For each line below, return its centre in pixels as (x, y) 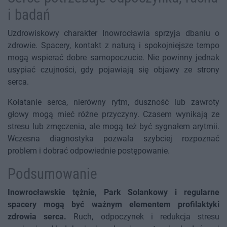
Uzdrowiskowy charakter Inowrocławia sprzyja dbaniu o (113, 33)
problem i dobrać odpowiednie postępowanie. (89, 151)
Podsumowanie (52, 174)
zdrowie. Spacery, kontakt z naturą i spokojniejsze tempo (113, 46)
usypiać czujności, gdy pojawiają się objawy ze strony (113, 70)
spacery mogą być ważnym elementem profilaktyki (113, 205)
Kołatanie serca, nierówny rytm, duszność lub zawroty (113, 102)
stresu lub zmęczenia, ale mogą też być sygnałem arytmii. (113, 127)
